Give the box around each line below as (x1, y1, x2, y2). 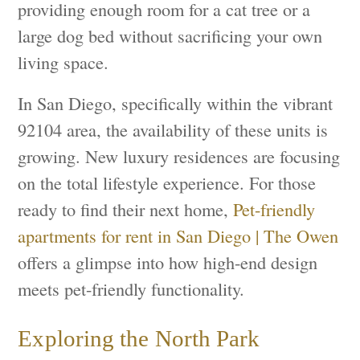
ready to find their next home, (18, 197, 234, 222)
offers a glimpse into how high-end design (18, 250, 318, 275)
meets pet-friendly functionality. (18, 276, 245, 301)
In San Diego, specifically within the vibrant (18, 91, 333, 116)
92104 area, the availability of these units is (18, 117, 329, 142)
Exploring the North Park (18, 325, 260, 351)
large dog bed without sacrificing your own (18, 23, 323, 48)
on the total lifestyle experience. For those (18, 170, 317, 195)
